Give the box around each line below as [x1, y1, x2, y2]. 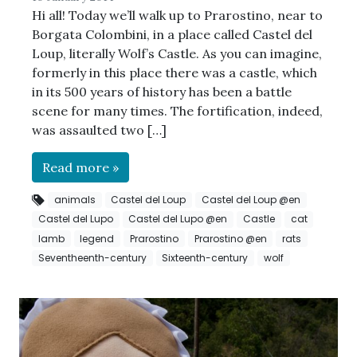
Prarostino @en [194, 231, 267, 245]
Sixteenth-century [162, 250, 249, 265]
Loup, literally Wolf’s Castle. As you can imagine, [32, 45, 322, 62]
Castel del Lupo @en [128, 212, 228, 226]
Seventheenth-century [37, 250, 147, 265]
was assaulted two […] [32, 122, 167, 139]
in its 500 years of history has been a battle [32, 84, 292, 100]
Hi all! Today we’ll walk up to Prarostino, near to [32, 7, 323, 24]
